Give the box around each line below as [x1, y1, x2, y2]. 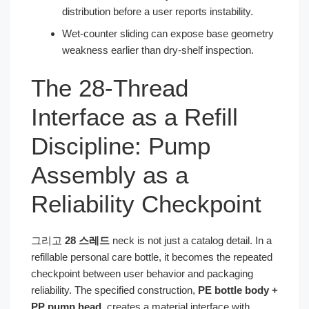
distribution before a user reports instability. [62, 5, 253, 17]
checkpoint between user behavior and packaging [31, 268, 253, 279]
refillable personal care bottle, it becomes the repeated [31, 251, 272, 263]
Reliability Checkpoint [31, 190, 261, 217]
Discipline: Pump [31, 132, 210, 159]
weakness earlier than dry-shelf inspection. [62, 43, 254, 56]
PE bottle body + [198, 284, 278, 296]
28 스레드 [65, 235, 110, 246]
